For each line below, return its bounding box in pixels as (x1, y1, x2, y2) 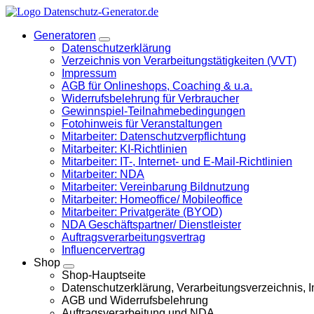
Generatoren (34, 29, 96, 41)
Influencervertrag (62, 244, 145, 256)
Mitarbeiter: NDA (62, 168, 144, 180)
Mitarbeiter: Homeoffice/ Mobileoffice (62, 193, 243, 205)
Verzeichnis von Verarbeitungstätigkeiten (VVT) (62, 55, 296, 67)
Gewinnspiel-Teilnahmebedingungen (62, 105, 245, 117)
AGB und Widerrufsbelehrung (62, 294, 208, 306)
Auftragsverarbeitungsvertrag (62, 231, 205, 243)
